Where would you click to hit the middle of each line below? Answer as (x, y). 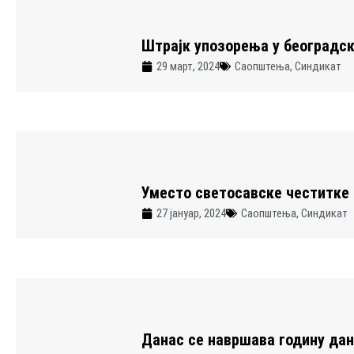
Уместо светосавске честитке (245, 192)
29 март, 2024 (188, 66)
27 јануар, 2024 (191, 213)
